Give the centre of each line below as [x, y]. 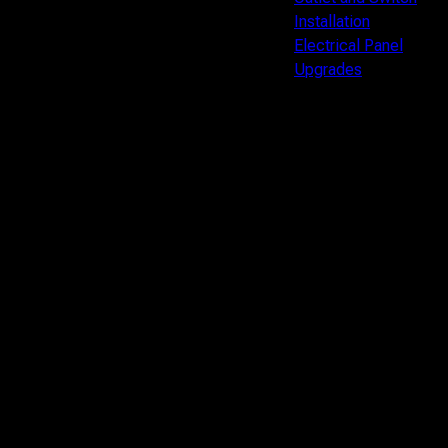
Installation [331, 21]
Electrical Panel [348, 45]
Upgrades [327, 69]
